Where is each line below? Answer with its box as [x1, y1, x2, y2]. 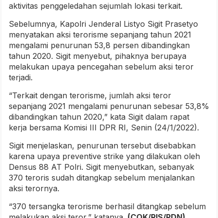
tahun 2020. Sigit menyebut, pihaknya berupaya [9, 51, 186, 61]
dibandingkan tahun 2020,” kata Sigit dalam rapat [9, 111, 189, 122]
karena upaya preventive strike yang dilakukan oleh [9, 151, 200, 161]
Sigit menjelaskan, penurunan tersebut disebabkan [9, 140, 196, 150]
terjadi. [9, 72, 33, 82]
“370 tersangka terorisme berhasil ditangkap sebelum [9, 201, 206, 211]
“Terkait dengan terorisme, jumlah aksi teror [9, 90, 171, 100]
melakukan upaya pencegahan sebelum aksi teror [9, 61, 194, 72]
